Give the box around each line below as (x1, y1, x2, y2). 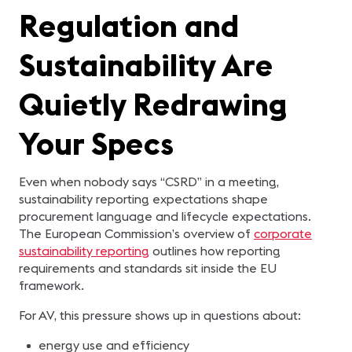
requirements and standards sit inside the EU (19, 260, 277, 276)
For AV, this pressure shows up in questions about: (19, 307, 301, 323)
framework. (19, 277, 84, 293)
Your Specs (19, 123, 174, 163)
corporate (254, 225, 312, 241)
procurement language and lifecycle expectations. (19, 208, 311, 224)
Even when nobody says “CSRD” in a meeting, (19, 174, 279, 189)
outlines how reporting (149, 243, 280, 258)
